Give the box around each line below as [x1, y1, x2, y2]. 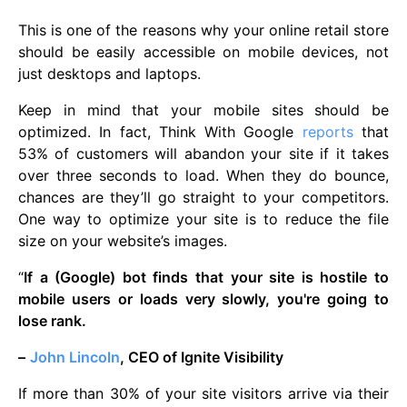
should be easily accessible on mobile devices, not [18, 43, 389, 62]
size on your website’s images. [18, 232, 227, 251]
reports [302, 123, 353, 142]
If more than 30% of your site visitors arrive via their [18, 384, 389, 403]
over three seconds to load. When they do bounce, [18, 166, 389, 185]
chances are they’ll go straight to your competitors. [18, 188, 389, 207]
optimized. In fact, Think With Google [18, 123, 303, 142]
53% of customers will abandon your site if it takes [18, 144, 389, 164]
